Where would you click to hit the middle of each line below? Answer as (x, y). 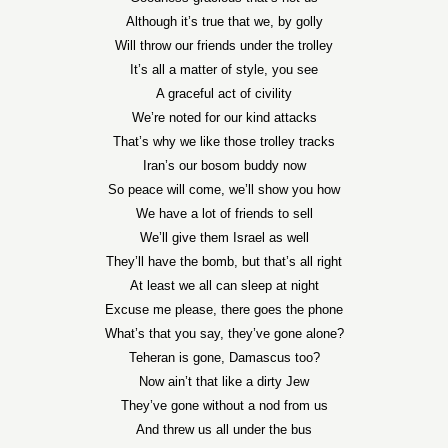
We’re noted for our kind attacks (224, 117)
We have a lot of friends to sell (224, 213)
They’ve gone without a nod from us (224, 405)
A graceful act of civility (224, 93)
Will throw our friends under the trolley (224, 45)
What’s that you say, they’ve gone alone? (224, 333)
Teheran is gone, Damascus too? (224, 357)
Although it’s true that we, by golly (224, 21)
